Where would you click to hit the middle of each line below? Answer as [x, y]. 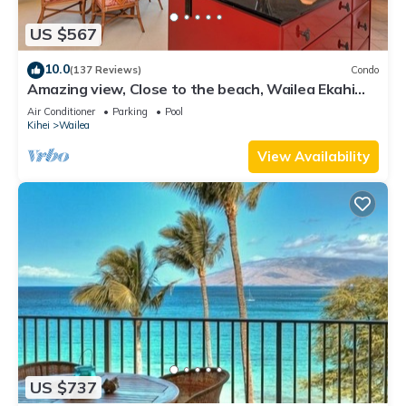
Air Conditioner [61, 111]
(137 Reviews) [106, 70]
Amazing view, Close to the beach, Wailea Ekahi [191, 88]
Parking [130, 111]
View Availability [314, 156]
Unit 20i [54, 105]
